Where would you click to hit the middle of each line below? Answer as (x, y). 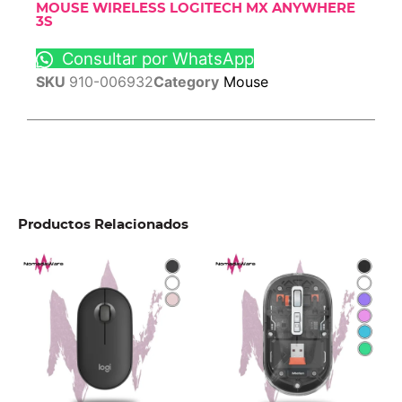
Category (186, 82)
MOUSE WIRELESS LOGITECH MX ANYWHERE (196, 9)
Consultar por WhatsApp (155, 59)
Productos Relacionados (103, 225)
